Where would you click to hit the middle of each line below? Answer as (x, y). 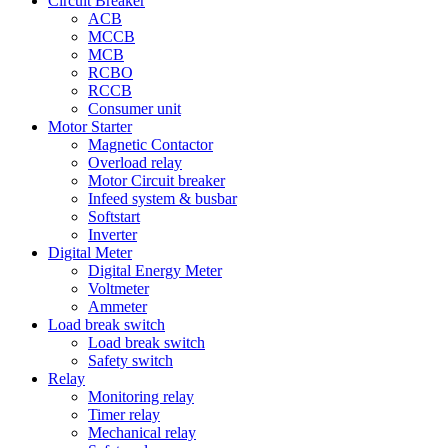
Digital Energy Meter (155, 270)
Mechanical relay (142, 432)
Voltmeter (118, 288)
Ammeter (117, 306)
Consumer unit (134, 108)
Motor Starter (90, 126)
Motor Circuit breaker (156, 180)
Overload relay (135, 162)
